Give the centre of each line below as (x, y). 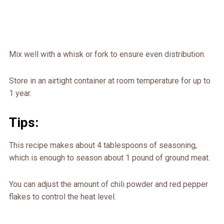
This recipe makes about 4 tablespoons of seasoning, (103, 145)
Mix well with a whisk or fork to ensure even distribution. (107, 54)
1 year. (20, 93)
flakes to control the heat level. (62, 196)
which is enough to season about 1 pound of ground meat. (109, 157)
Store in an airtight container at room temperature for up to (109, 80)
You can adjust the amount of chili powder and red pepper (108, 184)
